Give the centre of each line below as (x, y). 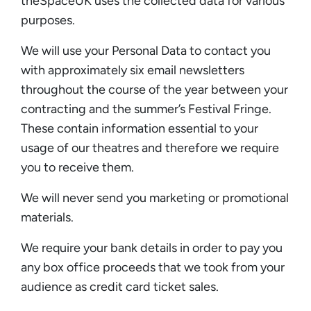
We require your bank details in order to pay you (152, 247)
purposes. (48, 20)
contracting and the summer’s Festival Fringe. (146, 109)
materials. (47, 217)
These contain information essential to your (140, 128)
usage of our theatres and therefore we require (150, 148)
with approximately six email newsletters (133, 70)
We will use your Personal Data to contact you (146, 50)
